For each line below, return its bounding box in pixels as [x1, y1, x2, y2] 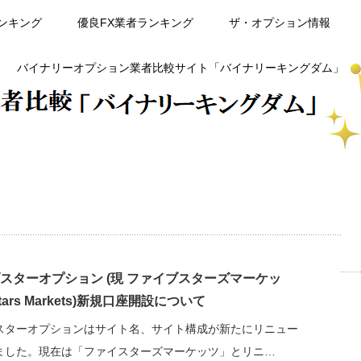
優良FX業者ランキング [77, 16, 193, 29]
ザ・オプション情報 [229, 16, 330, 29]
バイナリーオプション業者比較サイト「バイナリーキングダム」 [17, 61, 344, 74]
